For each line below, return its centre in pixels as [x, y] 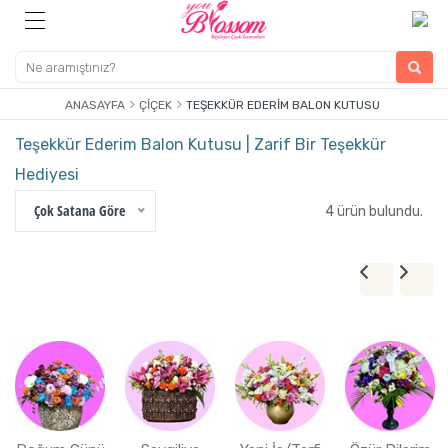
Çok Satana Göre [79, 210]
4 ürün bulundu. [374, 211]
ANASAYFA [95, 105]
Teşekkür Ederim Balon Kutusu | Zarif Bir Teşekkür [200, 144]
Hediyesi [47, 174]
